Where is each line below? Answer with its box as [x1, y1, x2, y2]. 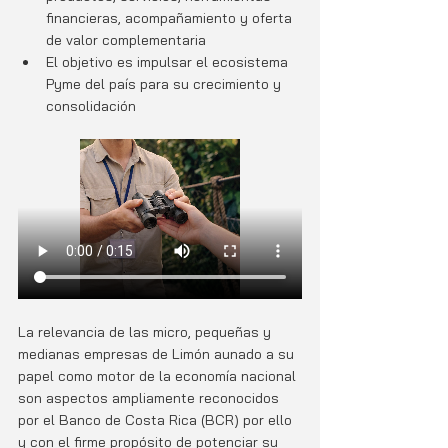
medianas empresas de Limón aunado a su [18, 344, 298, 363]
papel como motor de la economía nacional [18, 366, 300, 385]
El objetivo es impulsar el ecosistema [46, 53, 292, 71]
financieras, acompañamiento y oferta [46, 9, 296, 27]
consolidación [46, 97, 136, 115]
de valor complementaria [46, 31, 206, 49]
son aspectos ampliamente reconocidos [18, 388, 283, 407]
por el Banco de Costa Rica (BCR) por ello [18, 410, 296, 429]
